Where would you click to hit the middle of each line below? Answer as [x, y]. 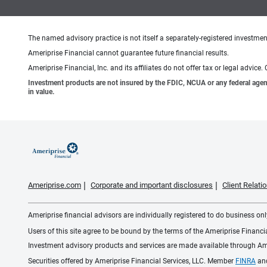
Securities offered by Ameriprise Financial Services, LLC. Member [132, 261]
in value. [41, 92]
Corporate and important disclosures [152, 185]
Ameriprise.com [55, 185]
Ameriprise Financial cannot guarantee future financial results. [128, 53]
